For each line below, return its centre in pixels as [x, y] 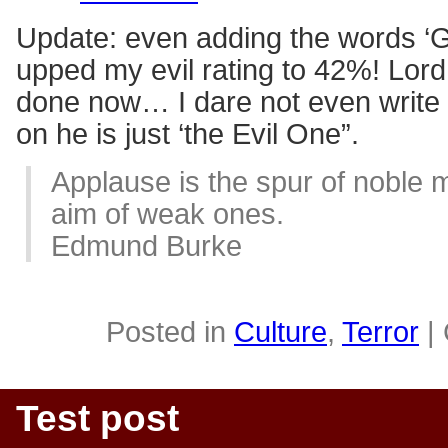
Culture [280, 331]
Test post [97, 418]
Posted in [170, 331]
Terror [380, 331]
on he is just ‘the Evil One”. [187, 133]
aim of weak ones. [167, 213]
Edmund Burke [146, 245]
